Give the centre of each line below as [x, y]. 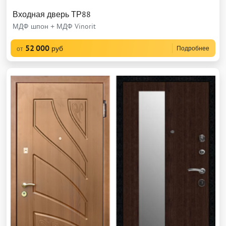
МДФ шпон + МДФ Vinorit [54, 26]
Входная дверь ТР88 [52, 14]
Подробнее [193, 48]
